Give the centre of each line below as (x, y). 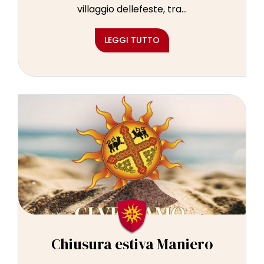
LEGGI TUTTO (132, 40)
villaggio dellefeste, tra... (132, 9)
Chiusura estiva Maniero (132, 244)
